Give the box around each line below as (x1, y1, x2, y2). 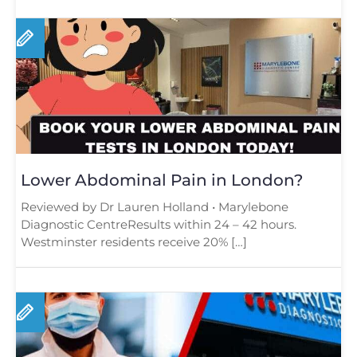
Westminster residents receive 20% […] (21, 233, 247, 249)
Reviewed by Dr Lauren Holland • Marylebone (21, 198, 288, 214)
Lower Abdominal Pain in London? (21, 170, 303, 190)
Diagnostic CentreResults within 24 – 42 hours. (21, 216, 296, 232)
